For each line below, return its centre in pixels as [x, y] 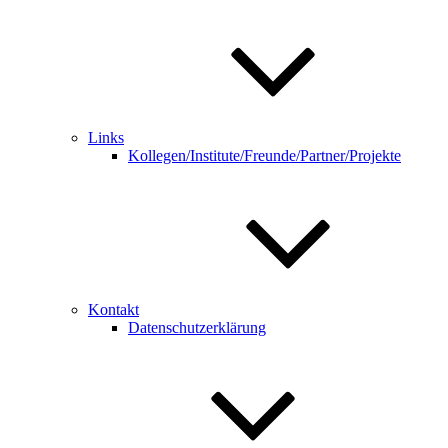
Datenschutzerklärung [197, 327]
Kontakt [113, 309]
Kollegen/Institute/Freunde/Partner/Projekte [264, 155]
